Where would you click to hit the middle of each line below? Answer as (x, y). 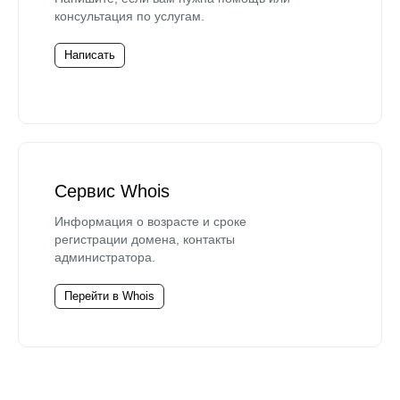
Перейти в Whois (109, 296)
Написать (90, 54)
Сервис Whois (112, 191)
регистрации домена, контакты (145, 239)
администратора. (105, 257)
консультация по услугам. (129, 16)
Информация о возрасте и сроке (150, 221)
